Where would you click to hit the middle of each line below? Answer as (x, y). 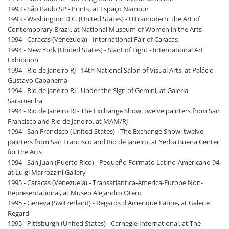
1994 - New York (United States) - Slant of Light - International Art (106, 50)
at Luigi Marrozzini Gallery (47, 172)
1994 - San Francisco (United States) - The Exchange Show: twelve (106, 131)
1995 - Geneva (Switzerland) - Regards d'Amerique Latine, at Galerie (109, 203)
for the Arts (25, 152)
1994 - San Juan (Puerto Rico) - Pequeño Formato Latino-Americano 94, (114, 162)
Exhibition (23, 60)
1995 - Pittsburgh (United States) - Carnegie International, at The (104, 223)
